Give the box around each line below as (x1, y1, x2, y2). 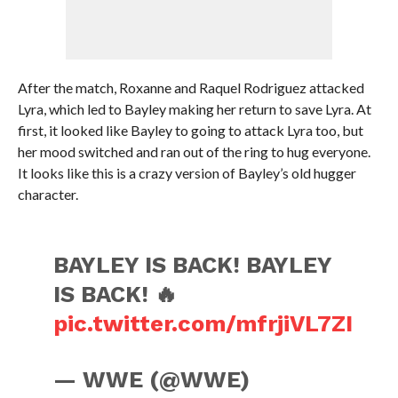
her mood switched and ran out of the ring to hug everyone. (17, 143, 370, 160)
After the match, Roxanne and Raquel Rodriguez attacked (17, 79, 364, 96)
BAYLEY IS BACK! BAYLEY (53, 251, 332, 278)
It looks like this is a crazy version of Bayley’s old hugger (17, 164, 356, 181)
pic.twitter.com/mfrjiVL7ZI (53, 310, 354, 337)
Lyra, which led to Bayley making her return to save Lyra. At (17, 100, 371, 117)
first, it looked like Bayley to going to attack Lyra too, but (17, 122, 363, 139)
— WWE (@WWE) (53, 366, 251, 393)
